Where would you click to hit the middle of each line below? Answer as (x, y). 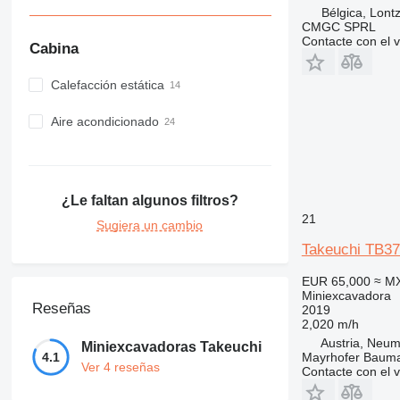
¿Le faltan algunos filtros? (150, 200)
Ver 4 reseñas (120, 367)
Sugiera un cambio (150, 225)
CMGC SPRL (338, 26)
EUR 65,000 (336, 281)
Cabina (54, 48)
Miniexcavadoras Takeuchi (171, 347)
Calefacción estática (107, 85)
